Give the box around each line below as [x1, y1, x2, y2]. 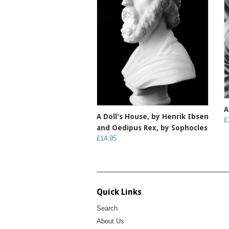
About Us [97, 217, 124, 225]
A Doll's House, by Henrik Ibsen [97, 112, 209, 121]
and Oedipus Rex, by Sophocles [97, 123, 208, 132]
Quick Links [97, 187, 142, 197]
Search [97, 204, 118, 212]
